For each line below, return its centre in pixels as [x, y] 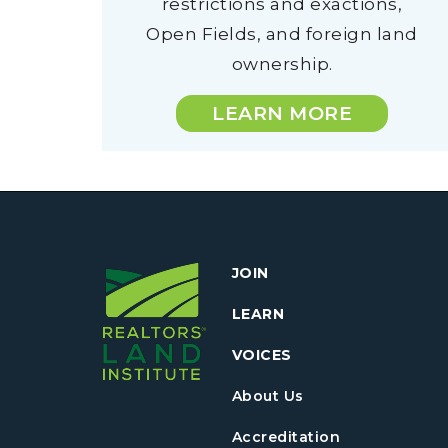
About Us [267, 396]
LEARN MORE [282, 113]
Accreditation [286, 437]
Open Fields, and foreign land [282, 34]
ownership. [282, 64]
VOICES [261, 355]
